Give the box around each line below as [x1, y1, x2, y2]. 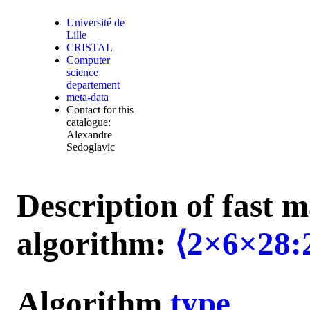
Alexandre [66, 129, 113, 140]
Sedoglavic [66, 141, 116, 153]
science [66, 66, 99, 78]
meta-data [66, 91, 109, 103]
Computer [66, 54, 111, 66]
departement [66, 79, 120, 91]
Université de [66, 17, 125, 28]
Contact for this [66, 104, 134, 116]
